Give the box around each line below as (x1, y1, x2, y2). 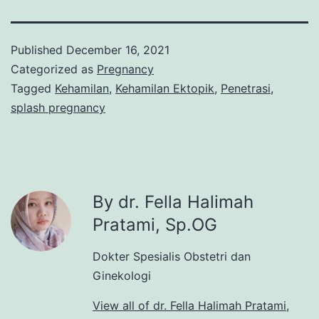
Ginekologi (93, 268, 151, 283)
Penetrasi (221, 81, 271, 96)
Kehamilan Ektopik (115, 81, 214, 96)
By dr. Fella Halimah (93, 192, 253, 213)
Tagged (11, 81, 55, 96)
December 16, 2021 (66, 43, 169, 58)
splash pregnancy (11, 100, 105, 115)
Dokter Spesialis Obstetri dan (93, 249, 251, 264)
